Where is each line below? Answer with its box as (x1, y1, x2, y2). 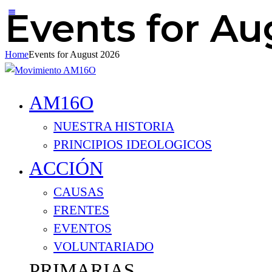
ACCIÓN (29, 157, 103, 179)
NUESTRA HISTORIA (53, 120, 174, 133)
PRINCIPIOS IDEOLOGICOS (53, 138, 212, 151)
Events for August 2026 (29, 49, 120, 59)
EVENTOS (53, 222, 112, 235)
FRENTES (53, 203, 109, 217)
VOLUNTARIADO (53, 240, 154, 253)
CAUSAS (53, 185, 104, 199)
